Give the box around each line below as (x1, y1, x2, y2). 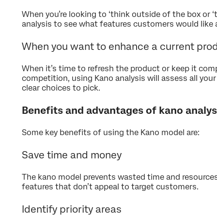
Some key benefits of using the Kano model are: (22, 128, 200, 138)
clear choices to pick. (22, 83, 100, 93)
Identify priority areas (22, 203, 122, 216)
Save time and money (22, 149, 122, 161)
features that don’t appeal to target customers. (22, 182, 199, 192)
